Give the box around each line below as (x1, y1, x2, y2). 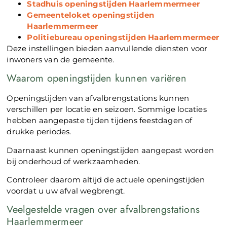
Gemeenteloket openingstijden (27, 10, 155, 20)
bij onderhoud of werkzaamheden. (7, 156, 140, 166)
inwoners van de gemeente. (7, 54, 115, 64)
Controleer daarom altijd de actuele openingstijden (7, 175, 205, 185)
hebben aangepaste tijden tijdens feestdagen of (7, 116, 193, 126)
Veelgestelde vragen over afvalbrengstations (7, 202, 200, 217)
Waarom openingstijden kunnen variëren (7, 71, 186, 86)
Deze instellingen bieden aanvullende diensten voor (7, 43, 208, 53)
